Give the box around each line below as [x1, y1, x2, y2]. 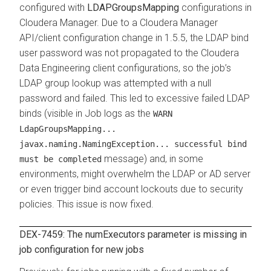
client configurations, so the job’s [90, 62, 231, 74]
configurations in [179, 1, 252, 13]
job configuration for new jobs [19, 243, 144, 255]
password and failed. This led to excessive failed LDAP [19, 92, 250, 104]
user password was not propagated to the [19, 47, 201, 59]
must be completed [19, 154, 102, 164]
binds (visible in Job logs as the [19, 107, 153, 119]
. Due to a [97, 16, 140, 28]
